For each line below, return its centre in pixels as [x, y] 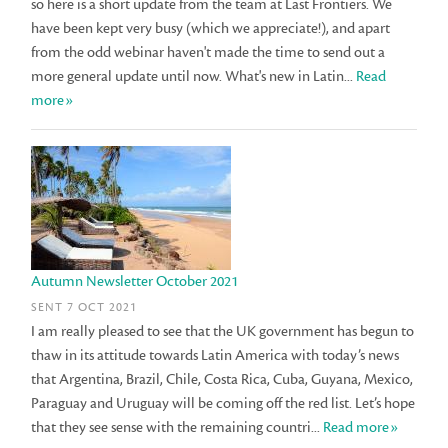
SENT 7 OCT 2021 [84, 307]
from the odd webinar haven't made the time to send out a [208, 53]
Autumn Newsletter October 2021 [135, 282]
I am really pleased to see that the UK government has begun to [223, 331]
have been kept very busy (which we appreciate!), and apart [211, 29]
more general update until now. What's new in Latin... [194, 77]
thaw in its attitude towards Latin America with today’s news [215, 355]
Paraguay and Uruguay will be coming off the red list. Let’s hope [223, 403]
